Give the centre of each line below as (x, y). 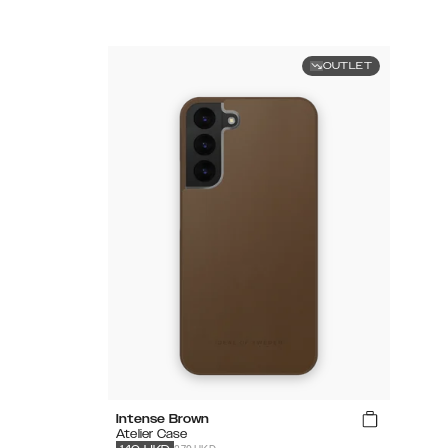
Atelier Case (152, 434)
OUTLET (347, 66)
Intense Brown (163, 419)
